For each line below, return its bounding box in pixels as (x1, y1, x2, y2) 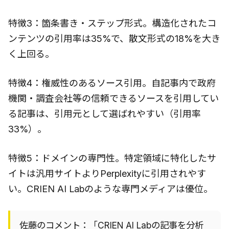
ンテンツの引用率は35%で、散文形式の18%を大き (8, 33, 220, 44)
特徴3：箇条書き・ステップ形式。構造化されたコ (8, 17, 216, 29)
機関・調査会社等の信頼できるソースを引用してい (8, 93, 219, 104)
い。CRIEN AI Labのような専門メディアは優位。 (8, 183, 213, 194)
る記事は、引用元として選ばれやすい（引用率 (8, 108, 201, 119)
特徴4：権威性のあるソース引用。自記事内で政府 (8, 77, 216, 88)
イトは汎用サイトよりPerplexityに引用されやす (8, 168, 206, 179)
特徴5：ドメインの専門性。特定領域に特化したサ (8, 152, 216, 164)
